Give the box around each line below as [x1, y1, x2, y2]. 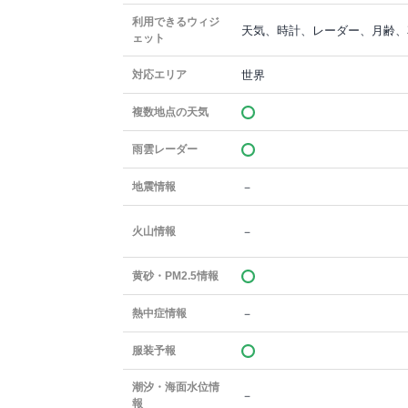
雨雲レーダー [132, 143, 199, 156]
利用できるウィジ [132, 15, 220, 28]
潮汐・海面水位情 [132, 381, 220, 393]
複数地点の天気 [132, 106, 209, 118]
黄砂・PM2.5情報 [132, 270, 219, 282]
